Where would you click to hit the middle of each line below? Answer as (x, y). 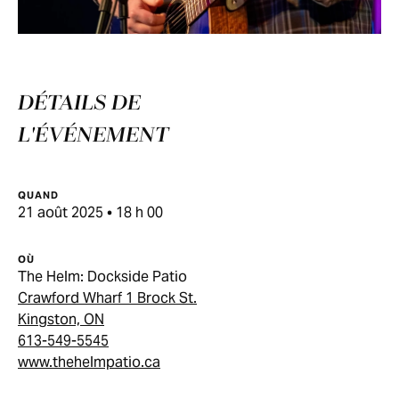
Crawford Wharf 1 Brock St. (107, 298)
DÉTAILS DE (79, 104)
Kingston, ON (61, 319)
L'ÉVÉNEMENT (93, 136)
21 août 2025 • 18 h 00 (90, 212)
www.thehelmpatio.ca (89, 362)
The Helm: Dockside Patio (102, 277)
